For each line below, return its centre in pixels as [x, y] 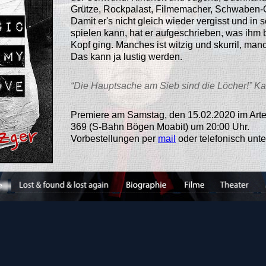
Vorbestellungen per [114, 138]
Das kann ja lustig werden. [126, 56]
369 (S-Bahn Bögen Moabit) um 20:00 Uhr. [160, 126]
